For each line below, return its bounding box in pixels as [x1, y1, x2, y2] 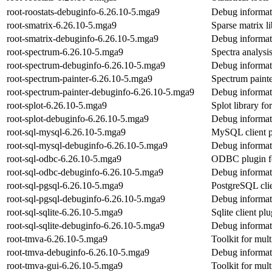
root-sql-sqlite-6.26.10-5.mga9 [7, 206, 123, 217]
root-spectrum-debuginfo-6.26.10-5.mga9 [7, 59, 165, 70]
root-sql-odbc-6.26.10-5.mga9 [7, 153, 121, 164]
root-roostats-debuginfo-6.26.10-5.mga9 [7, 6, 160, 17]
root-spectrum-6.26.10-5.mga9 [7, 46, 123, 57]
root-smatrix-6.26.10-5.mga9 [7, 19, 117, 30]
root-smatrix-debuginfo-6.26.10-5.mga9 [7, 33, 158, 44]
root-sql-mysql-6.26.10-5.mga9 [7, 126, 126, 137]
